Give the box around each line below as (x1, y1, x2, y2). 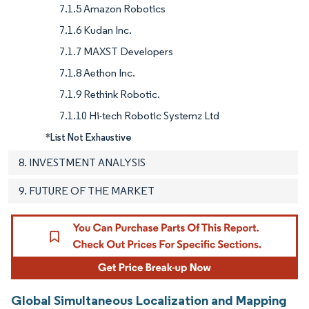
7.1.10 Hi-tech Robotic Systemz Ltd (59, 109, 219, 123)
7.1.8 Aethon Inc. (59, 66, 135, 80)
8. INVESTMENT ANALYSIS (19, 156, 146, 170)
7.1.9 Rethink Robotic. (59, 88, 160, 101)
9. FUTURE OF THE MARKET (19, 184, 154, 198)
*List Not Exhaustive (46, 131, 132, 144)
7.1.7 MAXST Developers (59, 45, 173, 59)
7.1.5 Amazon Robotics (59, 2, 166, 16)
